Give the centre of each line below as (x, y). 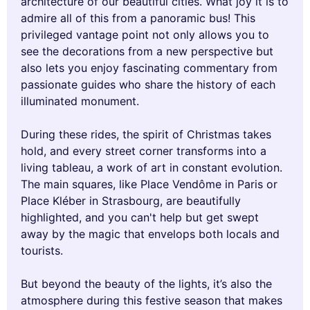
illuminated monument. (80, 101)
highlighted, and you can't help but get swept (140, 217)
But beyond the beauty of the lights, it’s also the (146, 283)
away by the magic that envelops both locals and (150, 234)
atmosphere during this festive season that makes (152, 300)
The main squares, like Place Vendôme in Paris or (149, 184)
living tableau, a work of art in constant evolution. (152, 167)
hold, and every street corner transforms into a (144, 151)
